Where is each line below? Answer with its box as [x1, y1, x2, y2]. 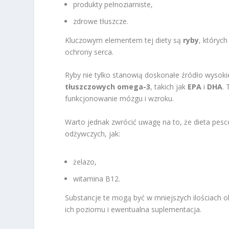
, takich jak [150, 82, 188, 92]
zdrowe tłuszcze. [73, 16, 129, 27]
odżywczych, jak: [65, 128, 121, 139]
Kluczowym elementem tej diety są [65, 35, 184, 45]
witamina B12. [73, 173, 121, 184]
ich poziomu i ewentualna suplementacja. [65, 204, 202, 214]
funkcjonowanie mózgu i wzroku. [65, 94, 174, 104]
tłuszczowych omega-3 [65, 82, 151, 92]
